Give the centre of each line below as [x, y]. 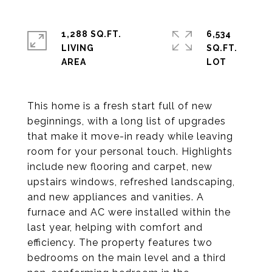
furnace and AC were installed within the [129, 212]
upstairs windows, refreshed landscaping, [131, 182]
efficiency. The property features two [120, 243]
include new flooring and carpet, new [120, 167]
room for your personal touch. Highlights [130, 151]
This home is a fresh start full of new [120, 106]
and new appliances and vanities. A [116, 197]
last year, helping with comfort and [115, 227]
